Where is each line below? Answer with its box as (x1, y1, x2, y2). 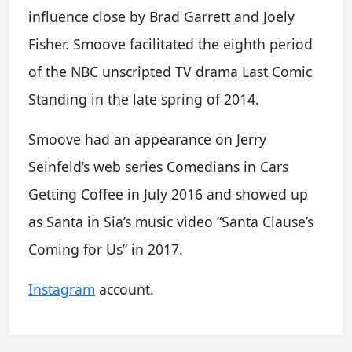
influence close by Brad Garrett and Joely (28, 6, 295, 26)
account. (95, 279, 154, 299)
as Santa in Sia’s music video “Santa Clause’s (28, 211, 313, 231)
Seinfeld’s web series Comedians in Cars (28, 156, 288, 176)
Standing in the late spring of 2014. (28, 89, 259, 108)
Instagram (28, 279, 95, 299)
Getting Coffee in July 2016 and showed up (28, 184, 308, 203)
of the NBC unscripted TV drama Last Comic (28, 61, 312, 81)
